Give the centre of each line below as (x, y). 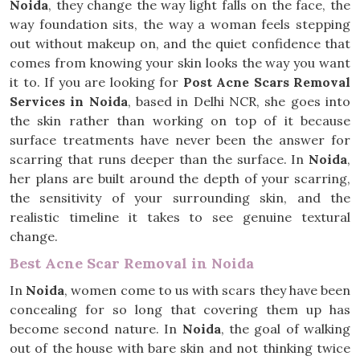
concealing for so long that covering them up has (180, 309)
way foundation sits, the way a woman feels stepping (180, 24)
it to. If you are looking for (96, 82)
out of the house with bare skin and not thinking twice (180, 348)
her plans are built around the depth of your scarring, (180, 178)
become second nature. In (96, 329)
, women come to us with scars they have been (208, 290)
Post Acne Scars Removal (266, 82)
